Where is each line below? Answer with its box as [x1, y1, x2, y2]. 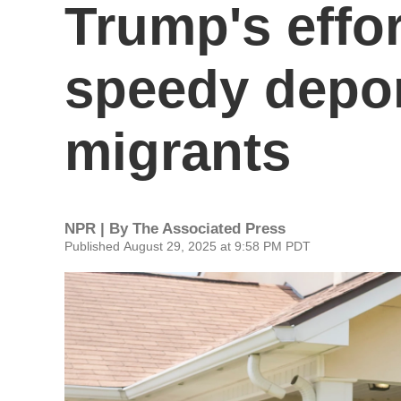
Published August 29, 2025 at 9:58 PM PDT [64, 239, 311, 253]
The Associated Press [132, 220, 286, 237]
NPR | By [64, 220, 132, 237]
